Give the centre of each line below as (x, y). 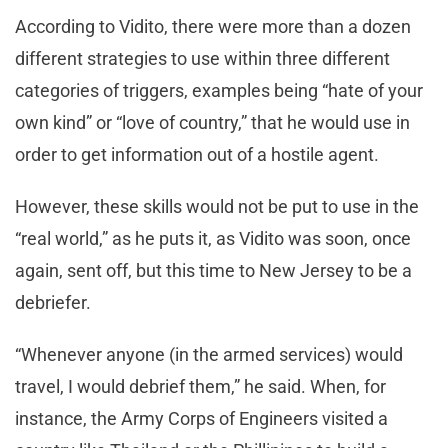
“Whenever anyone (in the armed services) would (209, 355)
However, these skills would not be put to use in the (217, 207)
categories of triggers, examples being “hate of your (219, 91)
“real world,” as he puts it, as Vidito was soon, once (213, 239)
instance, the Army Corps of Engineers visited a (201, 419)
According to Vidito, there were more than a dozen (213, 27)
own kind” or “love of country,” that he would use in (212, 123)
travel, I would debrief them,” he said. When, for (200, 387)
